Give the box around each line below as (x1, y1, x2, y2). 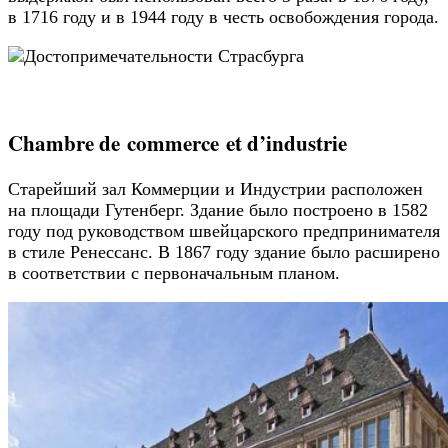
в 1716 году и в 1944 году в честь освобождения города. (8, 7, 439, 28)
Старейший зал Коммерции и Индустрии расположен (8, 179, 423, 200)
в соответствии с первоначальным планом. (8, 263, 340, 284)
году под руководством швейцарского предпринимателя (8, 221, 440, 242)
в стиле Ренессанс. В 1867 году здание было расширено (8, 242, 440, 263)
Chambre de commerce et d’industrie (8, 127, 347, 159)
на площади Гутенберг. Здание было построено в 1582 (8, 200, 428, 221)
